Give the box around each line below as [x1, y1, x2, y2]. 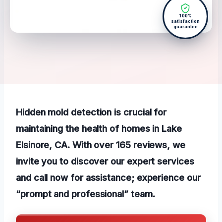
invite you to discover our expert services [16, 156, 194, 167]
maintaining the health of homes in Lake [16, 123, 182, 134]
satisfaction [171, 18, 200, 24]
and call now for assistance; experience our [16, 172, 201, 183]
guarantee [173, 24, 198, 30]
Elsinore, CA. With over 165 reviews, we [16, 139, 185, 151]
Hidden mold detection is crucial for [16, 107, 167, 118]
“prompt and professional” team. [16, 188, 155, 200]
